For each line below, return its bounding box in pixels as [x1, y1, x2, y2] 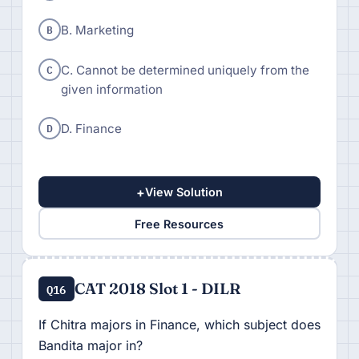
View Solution [144, 185, 223, 200]
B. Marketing [60, 22, 134, 38]
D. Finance [60, 121, 122, 137]
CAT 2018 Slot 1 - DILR [74, 279, 240, 299]
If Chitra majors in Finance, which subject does [38, 317, 321, 333]
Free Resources [135, 216, 224, 231]
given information [60, 81, 163, 97]
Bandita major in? [38, 337, 143, 354]
